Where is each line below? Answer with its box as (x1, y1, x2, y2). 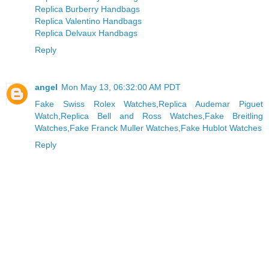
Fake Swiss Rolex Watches (35, 99, 157, 109)
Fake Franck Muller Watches (70, 123, 178, 133)
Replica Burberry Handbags (35, 4, 140, 14)
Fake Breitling (205, 111, 263, 121)
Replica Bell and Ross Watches (61, 111, 202, 121)
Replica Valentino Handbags (35, 16, 142, 26)
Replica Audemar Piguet (159, 99, 264, 109)
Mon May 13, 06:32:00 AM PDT (61, 82, 181, 92)
